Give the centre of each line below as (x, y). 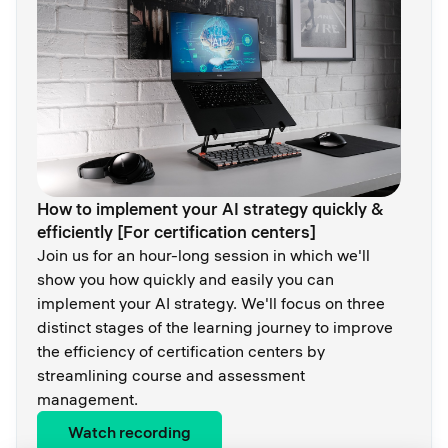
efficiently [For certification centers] (176, 232)
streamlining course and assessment (171, 375)
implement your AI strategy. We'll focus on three (211, 303)
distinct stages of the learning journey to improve (215, 327)
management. (87, 399)
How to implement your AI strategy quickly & (210, 209)
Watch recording (129, 432)
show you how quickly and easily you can (185, 279)
